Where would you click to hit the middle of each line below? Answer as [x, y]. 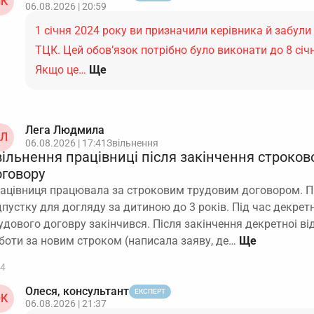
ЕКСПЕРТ [150, 291]
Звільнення [132, 143]
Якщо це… [61, 70]
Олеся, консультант [77, 291]
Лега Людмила [65, 130]
